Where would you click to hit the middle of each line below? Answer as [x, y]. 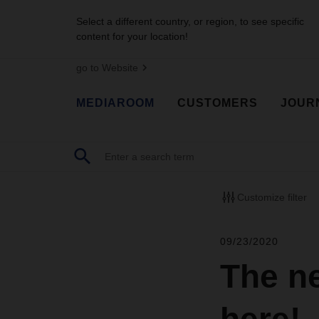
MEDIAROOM [115, 103]
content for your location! [132, 36]
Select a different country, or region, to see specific [190, 21]
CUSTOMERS [218, 103]
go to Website [107, 68]
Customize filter [272, 197]
